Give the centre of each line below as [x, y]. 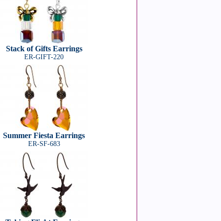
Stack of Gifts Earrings [44, 49]
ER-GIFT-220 [44, 57]
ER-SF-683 [44, 144]
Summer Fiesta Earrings [44, 135]
